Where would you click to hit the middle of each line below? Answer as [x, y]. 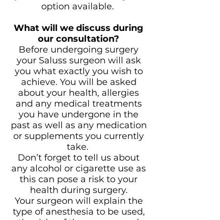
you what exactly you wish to [79, 71]
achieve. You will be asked [79, 82]
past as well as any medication [79, 125]
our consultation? [79, 39]
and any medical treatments [79, 104]
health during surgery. [79, 190]
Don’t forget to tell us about [79, 158]
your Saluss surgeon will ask [79, 60]
